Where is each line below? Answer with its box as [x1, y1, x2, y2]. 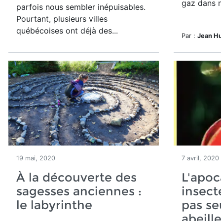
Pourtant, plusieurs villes [16, 14, 108, 24]
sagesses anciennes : [16, 184, 142, 198]
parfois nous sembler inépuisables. [16, 2, 146, 12]
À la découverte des [16, 170, 137, 184]
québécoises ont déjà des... [16, 26, 118, 36]
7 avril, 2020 [182, 154, 219, 162]
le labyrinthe [16, 198, 92, 212]
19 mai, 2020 [16, 154, 55, 162]
